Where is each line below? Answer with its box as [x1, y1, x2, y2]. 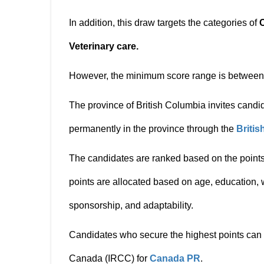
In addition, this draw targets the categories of [69, 18, 259, 28]
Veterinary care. [69, 41, 138, 51]
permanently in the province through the [69, 124, 236, 134]
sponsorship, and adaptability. [69, 200, 193, 210]
